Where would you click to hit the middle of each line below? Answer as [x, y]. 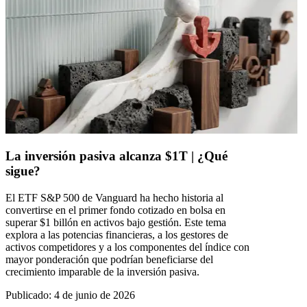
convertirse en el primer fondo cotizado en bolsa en [115, 210]
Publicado [27, 295]
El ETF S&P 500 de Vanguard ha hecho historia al [114, 198]
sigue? [23, 171]
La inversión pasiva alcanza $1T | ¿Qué [116, 156]
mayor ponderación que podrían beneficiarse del [109, 260]
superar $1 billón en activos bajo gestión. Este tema [116, 223]
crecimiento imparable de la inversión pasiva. [102, 272]
